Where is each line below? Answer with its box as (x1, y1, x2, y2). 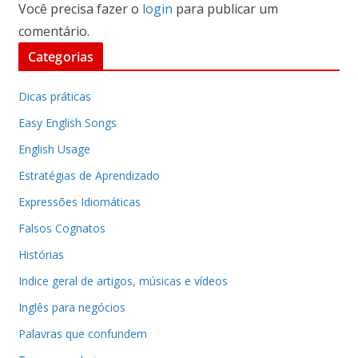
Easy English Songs (18, 114, 117, 130)
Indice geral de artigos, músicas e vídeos (18, 272, 228, 288)
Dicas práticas (18, 88, 91, 104)
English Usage (18, 141, 90, 157)
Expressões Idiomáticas (18, 193, 141, 209)
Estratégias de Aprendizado (18, 167, 160, 183)
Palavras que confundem (18, 325, 147, 341)
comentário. (18, 22, 89, 40)
